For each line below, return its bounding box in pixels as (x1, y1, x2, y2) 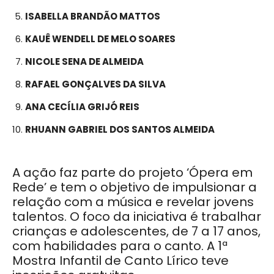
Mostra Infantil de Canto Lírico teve (12, 251, 229, 269)
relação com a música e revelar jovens (12, 193, 254, 210)
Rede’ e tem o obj (12, 178, 120, 196)
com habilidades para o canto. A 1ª (12, 237, 228, 254)
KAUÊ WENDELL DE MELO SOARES (25, 32, 176, 45)
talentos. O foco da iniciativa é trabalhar (12, 207, 261, 225)
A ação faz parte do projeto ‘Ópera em (12, 163, 253, 181)
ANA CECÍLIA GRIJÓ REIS (25, 100, 139, 113)
